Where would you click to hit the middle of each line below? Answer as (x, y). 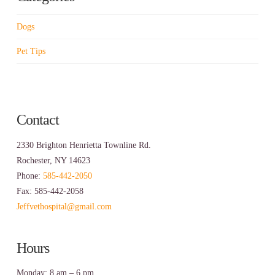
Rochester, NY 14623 (53, 160)
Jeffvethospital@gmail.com (64, 206)
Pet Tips (31, 51)
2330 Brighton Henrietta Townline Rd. (83, 145)
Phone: (29, 176)
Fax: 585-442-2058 (50, 191)
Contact (37, 120)
